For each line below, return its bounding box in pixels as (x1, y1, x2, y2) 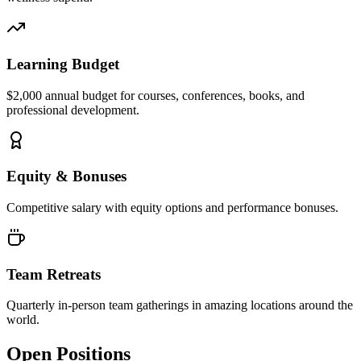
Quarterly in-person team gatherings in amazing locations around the (6, 298, 353, 313)
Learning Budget (6, 55, 119, 73)
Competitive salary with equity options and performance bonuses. (6, 201, 338, 215)
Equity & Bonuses (6, 168, 127, 185)
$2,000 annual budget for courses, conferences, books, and (6, 88, 305, 102)
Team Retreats (6, 265, 101, 283)
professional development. (6, 102, 139, 117)
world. (6, 313, 39, 327)
